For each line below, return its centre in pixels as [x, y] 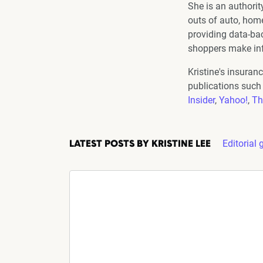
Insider [201, 100]
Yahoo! [233, 100]
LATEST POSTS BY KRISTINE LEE [140, 144]
